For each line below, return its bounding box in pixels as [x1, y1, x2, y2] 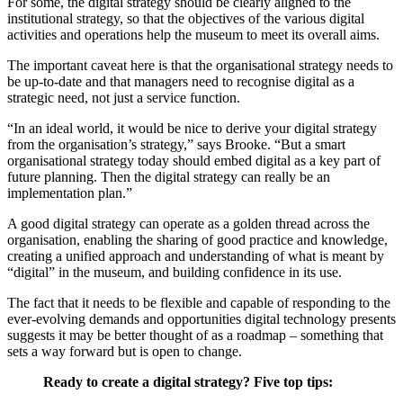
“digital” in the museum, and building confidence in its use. [7, 264, 342, 281]
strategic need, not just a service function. [7, 90, 240, 106]
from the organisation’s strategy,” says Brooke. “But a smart [7, 137, 345, 153]
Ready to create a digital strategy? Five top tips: [43, 374, 336, 390]
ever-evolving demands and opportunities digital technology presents [7, 311, 396, 327]
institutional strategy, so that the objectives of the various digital [7, 11, 364, 27]
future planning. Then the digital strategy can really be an [7, 169, 330, 185]
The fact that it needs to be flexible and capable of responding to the [7, 295, 390, 311]
